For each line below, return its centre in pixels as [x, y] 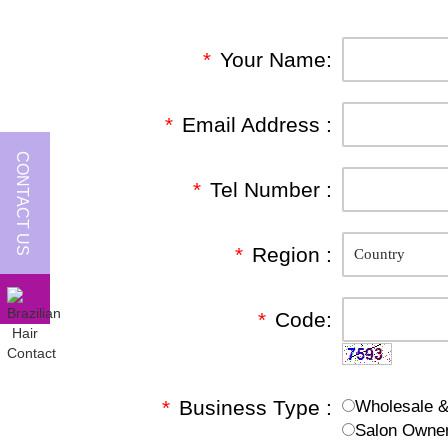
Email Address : [257, 125]
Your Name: [276, 60]
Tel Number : [271, 190]
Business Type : [255, 407]
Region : [292, 255]
